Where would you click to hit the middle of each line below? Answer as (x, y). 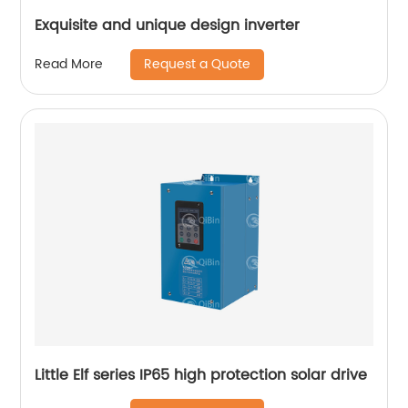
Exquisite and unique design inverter (168, 25)
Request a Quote (198, 64)
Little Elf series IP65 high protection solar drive (201, 375)
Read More (69, 65)
